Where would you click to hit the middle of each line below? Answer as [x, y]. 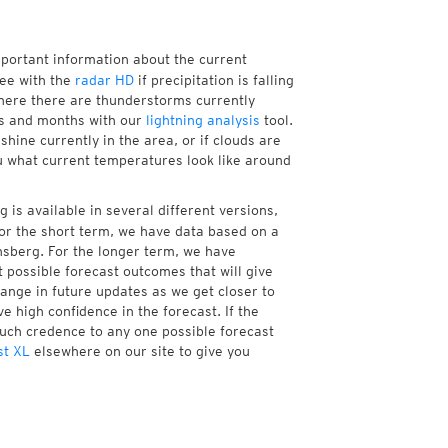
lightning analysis [202, 120]
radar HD [104, 80]
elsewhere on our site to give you [139, 351]
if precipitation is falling [213, 80]
